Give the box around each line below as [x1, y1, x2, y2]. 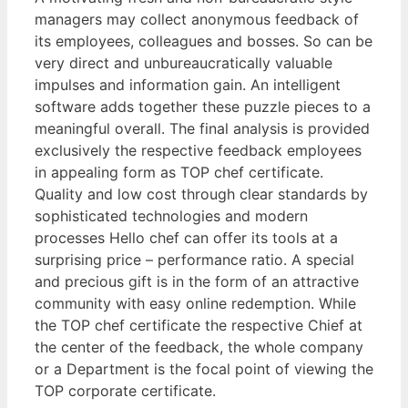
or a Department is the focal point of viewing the [35, 360, 373, 379]
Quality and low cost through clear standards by [35, 185, 368, 204]
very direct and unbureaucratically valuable [35, 54, 332, 73]
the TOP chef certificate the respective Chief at [35, 316, 362, 335]
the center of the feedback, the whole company [35, 338, 363, 357]
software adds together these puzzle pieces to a [35, 97, 371, 117]
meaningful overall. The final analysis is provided [35, 119, 370, 138]
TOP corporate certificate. [35, 382, 216, 401]
